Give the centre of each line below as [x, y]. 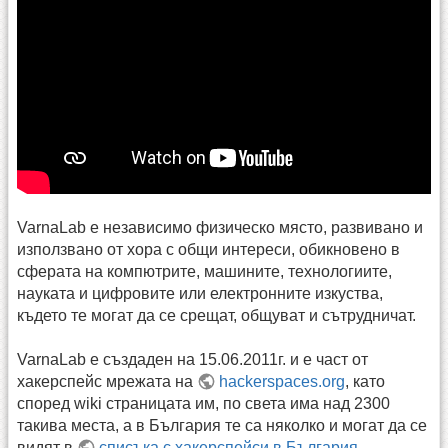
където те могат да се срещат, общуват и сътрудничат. [216, 315]
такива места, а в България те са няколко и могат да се [222, 425]
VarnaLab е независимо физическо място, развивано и [220, 227]
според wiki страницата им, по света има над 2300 [203, 403]
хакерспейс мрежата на [107, 381]
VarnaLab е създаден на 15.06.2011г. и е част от [192, 359]
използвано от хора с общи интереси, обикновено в [208, 249]
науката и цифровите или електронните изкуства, [200, 293]
